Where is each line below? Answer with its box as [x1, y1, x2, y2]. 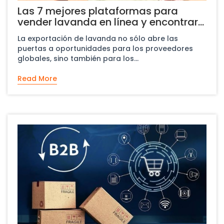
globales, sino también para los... [17, 53, 138, 63]
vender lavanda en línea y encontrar [17, 14, 198, 29]
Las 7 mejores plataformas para [17, 3, 178, 18]
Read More [17, 73, 57, 83]
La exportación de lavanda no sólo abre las [17, 33, 178, 43]
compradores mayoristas [17, 25, 145, 40]
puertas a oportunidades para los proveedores [17, 43, 193, 53]
